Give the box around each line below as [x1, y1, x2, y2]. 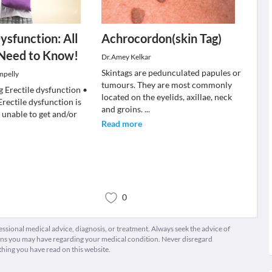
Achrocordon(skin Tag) [101, 31, 222, 46]
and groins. [101, 104, 144, 114]
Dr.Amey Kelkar [101, 52, 151, 61]
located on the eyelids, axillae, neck [101, 92, 232, 102]
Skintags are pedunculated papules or [101, 67, 241, 78]
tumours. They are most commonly [101, 80, 232, 90]
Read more [101, 118, 142, 129]
